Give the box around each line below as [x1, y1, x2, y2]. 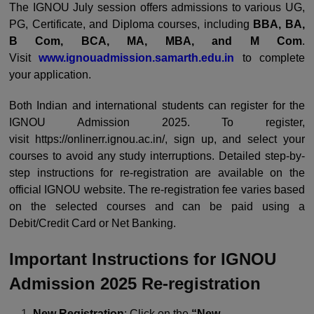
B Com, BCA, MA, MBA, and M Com [9, 35, 302, 47]
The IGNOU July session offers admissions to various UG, [9, 1, 305, 13]
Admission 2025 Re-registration [9, 273, 261, 293]
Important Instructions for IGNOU [9, 249, 276, 268]
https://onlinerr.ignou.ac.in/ [34, 133, 165, 145]
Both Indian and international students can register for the [9, 100, 305, 111]
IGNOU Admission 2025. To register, [9, 116, 305, 128]
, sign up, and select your [164, 133, 306, 145]
